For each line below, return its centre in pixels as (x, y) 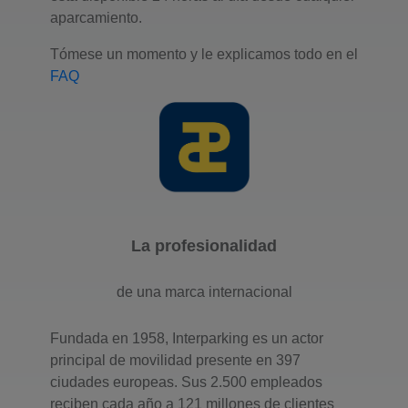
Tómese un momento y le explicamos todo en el (204, 54)
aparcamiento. (96, 17)
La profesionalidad (204, 245)
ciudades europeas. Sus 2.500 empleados (186, 382)
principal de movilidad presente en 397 (175, 360)
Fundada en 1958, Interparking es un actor (187, 338)
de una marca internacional (204, 291)
